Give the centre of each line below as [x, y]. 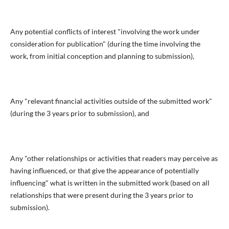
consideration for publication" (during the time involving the [105, 43]
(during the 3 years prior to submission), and [79, 113]
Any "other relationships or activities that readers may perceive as [114, 158]
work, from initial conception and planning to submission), [102, 56]
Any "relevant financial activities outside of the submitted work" [111, 101]
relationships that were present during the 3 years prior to [101, 195]
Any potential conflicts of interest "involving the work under [105, 31]
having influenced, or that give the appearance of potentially [104, 171]
